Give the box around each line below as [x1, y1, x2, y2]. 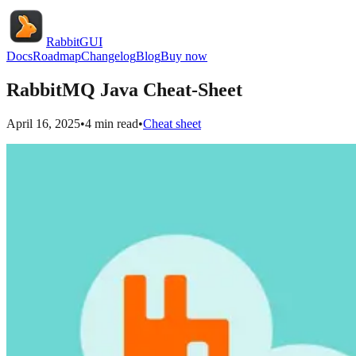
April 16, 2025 [6, 116, 80, 130]
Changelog [81, 49, 136, 63]
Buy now [161, 49, 207, 63]
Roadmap [33, 49, 81, 63]
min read [91, 116, 138, 130]
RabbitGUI [46, 35, 103, 48]
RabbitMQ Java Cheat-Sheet [6, 79, 242, 100]
